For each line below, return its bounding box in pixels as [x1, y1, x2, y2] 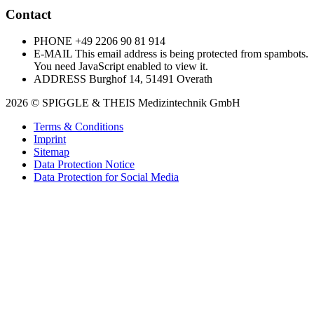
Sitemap [34, 146, 69, 158]
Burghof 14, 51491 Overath [86, 73, 212, 86]
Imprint [34, 133, 66, 146]
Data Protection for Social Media [34, 171, 179, 184]
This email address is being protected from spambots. [75, 48, 308, 60]
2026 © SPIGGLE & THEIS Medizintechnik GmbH [6, 97, 240, 109]
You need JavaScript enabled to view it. [34, 60, 208, 73]
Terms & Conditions [34, 121, 123, 133]
